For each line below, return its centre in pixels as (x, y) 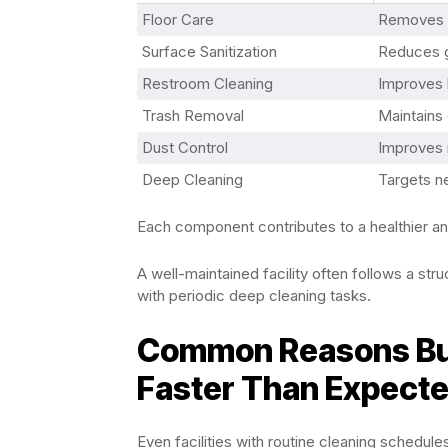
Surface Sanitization (209, 51)
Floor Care (178, 19)
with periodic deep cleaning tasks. (254, 295)
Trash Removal (193, 115)
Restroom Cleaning (207, 83)
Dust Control (185, 147)
